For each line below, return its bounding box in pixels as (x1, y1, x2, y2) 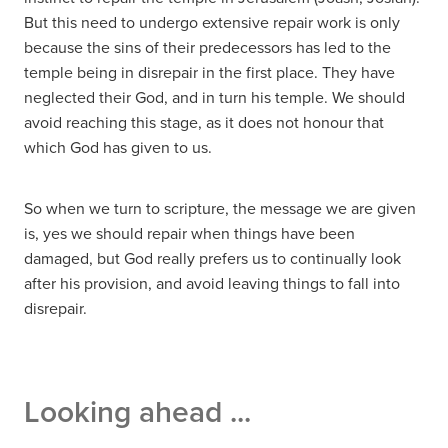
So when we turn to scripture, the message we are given (24, 197, 416, 220)
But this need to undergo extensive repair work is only (24, 11, 400, 34)
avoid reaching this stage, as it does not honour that (24, 111, 384, 134)
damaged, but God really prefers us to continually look (24, 247, 401, 270)
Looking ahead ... (24, 390, 251, 434)
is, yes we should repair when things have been (24, 222, 355, 245)
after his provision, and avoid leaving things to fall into (24, 272, 400, 295)
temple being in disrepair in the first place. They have (24, 61, 395, 84)
